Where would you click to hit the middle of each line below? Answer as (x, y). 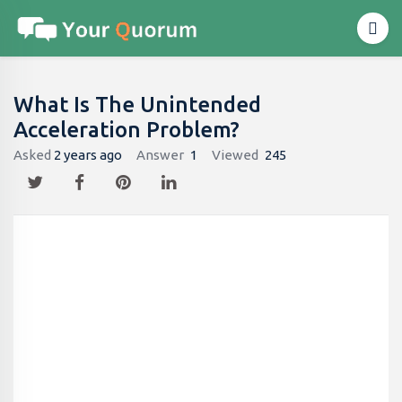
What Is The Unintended (137, 105)
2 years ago (88, 155)
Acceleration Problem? (127, 130)
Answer (160, 155)
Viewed (235, 155)
